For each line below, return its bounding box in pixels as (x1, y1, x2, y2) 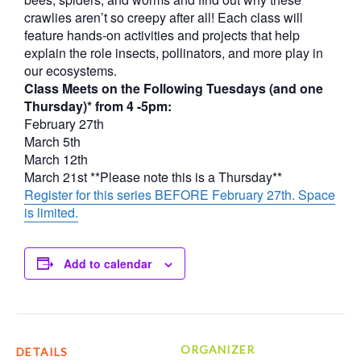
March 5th (24, 131, 81, 151)
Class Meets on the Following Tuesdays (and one (24, 78, 323, 98)
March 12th (24, 149, 88, 168)
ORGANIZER (180, 342, 255, 357)
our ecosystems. (24, 60, 117, 80)
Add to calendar (64, 255, 151, 272)
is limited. (24, 202, 78, 222)
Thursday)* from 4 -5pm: (24, 96, 172, 115)
